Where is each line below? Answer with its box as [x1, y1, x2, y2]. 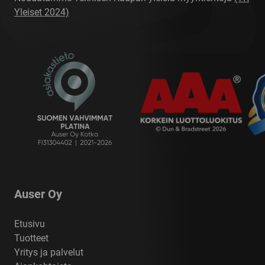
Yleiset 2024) [14, 7, 69, 18]
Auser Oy [14, 187, 62, 202]
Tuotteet [14, 232, 49, 244]
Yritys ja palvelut [14, 247, 83, 258]
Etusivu [14, 218, 45, 230]
